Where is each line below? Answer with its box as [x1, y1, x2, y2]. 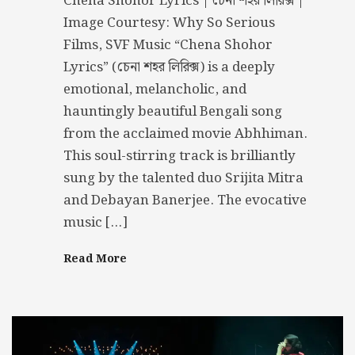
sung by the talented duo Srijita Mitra [63, 167, 303, 190]
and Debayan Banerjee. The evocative [63, 189, 307, 212]
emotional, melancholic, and [63, 78, 246, 101]
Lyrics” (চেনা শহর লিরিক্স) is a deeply [63, 56, 275, 79]
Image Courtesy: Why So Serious [63, 12, 275, 35]
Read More [63, 250, 127, 269]
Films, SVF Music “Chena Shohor [63, 34, 273, 57]
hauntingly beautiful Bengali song [63, 101, 282, 124]
